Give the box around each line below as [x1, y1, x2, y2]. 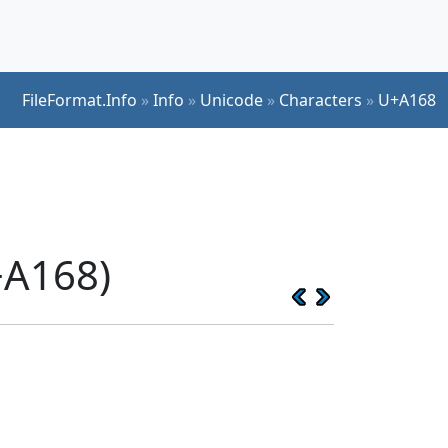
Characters [279, 88, 362, 111]
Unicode [200, 88, 263, 111]
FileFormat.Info [22, 88, 137, 111]
